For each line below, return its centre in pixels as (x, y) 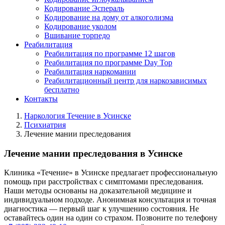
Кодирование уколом (80, 26)
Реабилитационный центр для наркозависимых (126, 81)
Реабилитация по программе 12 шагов (110, 53)
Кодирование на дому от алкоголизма (109, 17)
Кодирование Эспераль (84, 8)
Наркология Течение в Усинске (78, 116)
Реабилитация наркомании (90, 72)
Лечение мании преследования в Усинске (93, 153)
